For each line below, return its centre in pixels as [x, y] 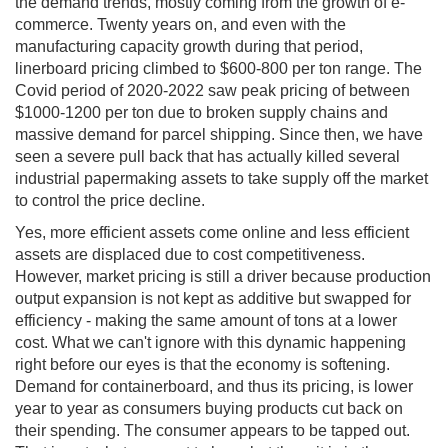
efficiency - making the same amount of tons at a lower [206, 321]
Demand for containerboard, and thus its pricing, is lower [214, 387]
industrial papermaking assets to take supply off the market [221, 179]
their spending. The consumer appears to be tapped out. [212, 431]
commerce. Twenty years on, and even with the [180, 25]
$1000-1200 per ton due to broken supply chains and [201, 113]
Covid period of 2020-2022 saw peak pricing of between [212, 91]
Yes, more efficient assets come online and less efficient [212, 233]
